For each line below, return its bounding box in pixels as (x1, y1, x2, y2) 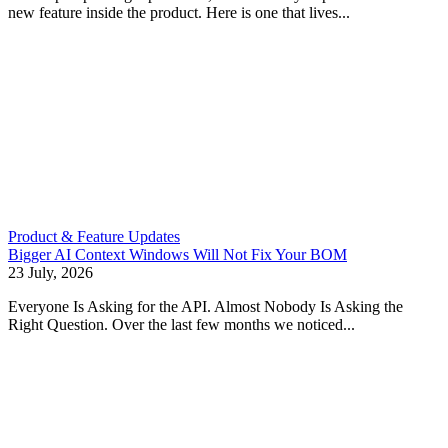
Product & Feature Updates (8, 227, 180, 245)
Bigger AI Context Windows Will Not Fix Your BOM (8, 245, 347, 263)
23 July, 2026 (8, 263, 93, 281)
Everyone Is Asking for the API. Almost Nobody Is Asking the (8, 297, 403, 315)
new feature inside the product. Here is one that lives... (8, 3, 350, 21)
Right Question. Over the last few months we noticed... (8, 315, 355, 333)
